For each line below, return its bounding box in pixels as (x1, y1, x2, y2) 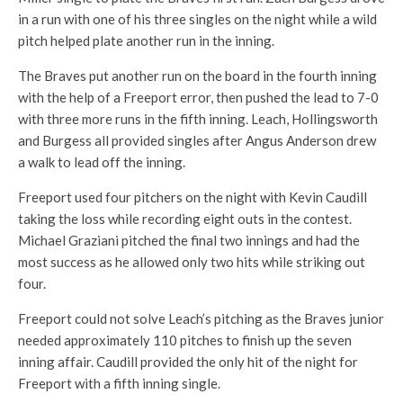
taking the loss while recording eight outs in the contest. (18, 210, 352, 227)
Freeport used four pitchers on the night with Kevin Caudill (18, 189, 367, 205)
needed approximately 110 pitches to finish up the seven (18, 332, 352, 348)
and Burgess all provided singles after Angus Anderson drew (18, 132, 376, 148)
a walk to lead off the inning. (18, 154, 185, 170)
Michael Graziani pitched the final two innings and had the (18, 232, 360, 248)
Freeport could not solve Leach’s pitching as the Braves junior (18, 310, 384, 327)
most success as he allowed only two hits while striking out (18, 254, 365, 270)
